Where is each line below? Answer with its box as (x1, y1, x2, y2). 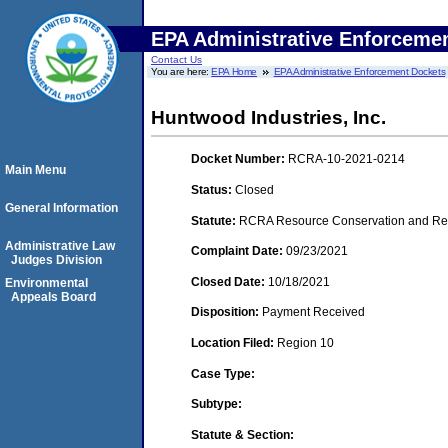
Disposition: (191, 305, 262, 320)
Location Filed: (191, 335, 277, 350)
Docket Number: (191, 152, 288, 167)
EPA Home (211, 66, 258, 77)
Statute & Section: (191, 427, 294, 442)
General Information (5, 201, 118, 215)
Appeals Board (11, 290, 96, 304)
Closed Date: (191, 274, 268, 289)
